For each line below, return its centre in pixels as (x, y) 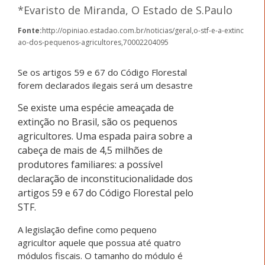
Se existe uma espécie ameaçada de (96, 108)
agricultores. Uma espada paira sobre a (105, 136)
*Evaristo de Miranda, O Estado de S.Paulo (125, 10)
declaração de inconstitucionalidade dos (105, 179)
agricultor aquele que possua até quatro (99, 243)
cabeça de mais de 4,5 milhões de (90, 151)
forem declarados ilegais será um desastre (105, 85)
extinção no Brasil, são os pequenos (98, 122)
